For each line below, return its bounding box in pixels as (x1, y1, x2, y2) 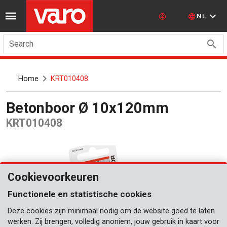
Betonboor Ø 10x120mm (15, 99, 169, 117)
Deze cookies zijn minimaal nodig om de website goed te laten (8, 207, 215, 215)
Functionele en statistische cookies (8, 189, 152, 199)
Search (9, 39, 33, 49)
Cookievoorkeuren (8, 171, 99, 183)
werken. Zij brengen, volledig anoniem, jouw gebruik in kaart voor (8, 217, 219, 226)
